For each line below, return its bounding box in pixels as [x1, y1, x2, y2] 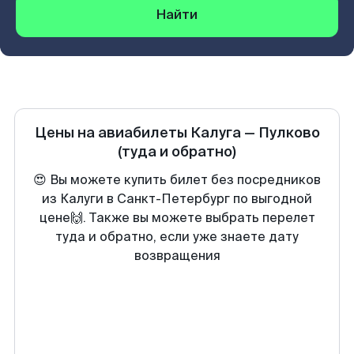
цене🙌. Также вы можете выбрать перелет [39, 209, 315, 226]
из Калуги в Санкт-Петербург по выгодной [42, 190, 312, 207]
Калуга [190, 123, 241, 142]
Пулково [258, 123, 320, 142]
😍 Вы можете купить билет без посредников [33, 171, 321, 188]
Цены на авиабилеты [34, 123, 190, 142]
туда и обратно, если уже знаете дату [55, 228, 299, 245]
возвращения [134, 247, 220, 264]
